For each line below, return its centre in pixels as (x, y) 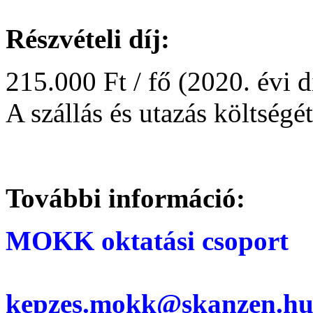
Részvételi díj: (88, 38)
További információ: (125, 198)
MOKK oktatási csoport (147, 240)
